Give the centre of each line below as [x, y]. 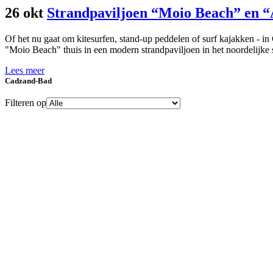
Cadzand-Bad [28, 80]
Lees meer [25, 70]
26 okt [24, 12]
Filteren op [26, 102]
